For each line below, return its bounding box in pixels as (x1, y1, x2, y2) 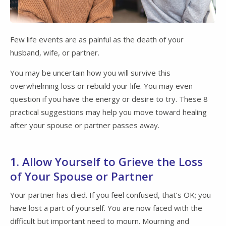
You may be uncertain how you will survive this (10, 68, 171, 78)
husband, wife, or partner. (10, 47, 99, 58)
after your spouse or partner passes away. (10, 120, 159, 131)
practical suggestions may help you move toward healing (10, 107, 207, 118)
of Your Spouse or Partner (10, 168, 153, 185)
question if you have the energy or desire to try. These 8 (10, 94, 208, 104)
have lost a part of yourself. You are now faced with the (10, 202, 202, 213)
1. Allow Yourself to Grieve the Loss (10, 154, 203, 170)
